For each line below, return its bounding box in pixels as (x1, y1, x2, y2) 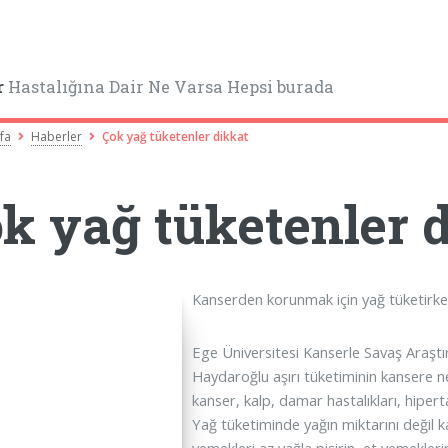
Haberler (31, 127, 83, 145)
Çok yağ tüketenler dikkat (102, 127, 250, 145)
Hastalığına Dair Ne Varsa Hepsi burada (4, 76, 335, 98)
